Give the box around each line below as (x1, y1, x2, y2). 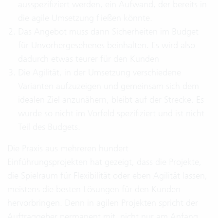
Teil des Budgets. (18, 121, 80, 132)
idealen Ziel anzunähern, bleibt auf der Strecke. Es (18, 94, 204, 105)
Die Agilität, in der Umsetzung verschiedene (18, 67, 181, 78)
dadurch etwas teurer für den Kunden (18, 53, 159, 64)
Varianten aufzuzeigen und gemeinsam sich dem (18, 80, 199, 91)
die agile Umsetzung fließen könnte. (18, 12, 152, 23)
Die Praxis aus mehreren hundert (7, 143, 128, 154)
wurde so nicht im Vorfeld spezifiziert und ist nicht (18, 108, 204, 119)
